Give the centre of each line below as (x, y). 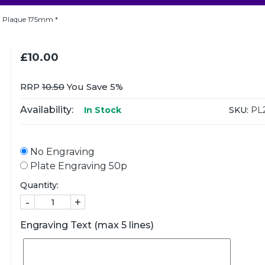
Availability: (46, 110)
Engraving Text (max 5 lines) (87, 225)
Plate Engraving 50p (77, 166)
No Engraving (61, 152)
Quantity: (39, 185)
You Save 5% (93, 87)
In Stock (101, 110)
